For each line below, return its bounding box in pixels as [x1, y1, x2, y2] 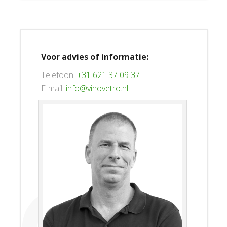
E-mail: [41, 83, 66, 94]
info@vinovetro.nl [66, 83, 128, 94]
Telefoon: [41, 69, 77, 81]
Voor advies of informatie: [41, 51, 148, 62]
